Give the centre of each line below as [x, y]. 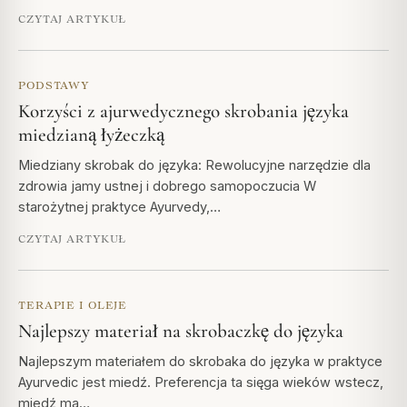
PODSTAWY [54, 84]
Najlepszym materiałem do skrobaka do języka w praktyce [200, 361]
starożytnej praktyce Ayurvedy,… [119, 206]
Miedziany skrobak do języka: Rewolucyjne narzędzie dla [194, 164]
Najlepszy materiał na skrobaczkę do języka [181, 331]
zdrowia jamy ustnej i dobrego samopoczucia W [167, 185]
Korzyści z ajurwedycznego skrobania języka [184, 111]
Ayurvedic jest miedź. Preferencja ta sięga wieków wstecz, [201, 382]
